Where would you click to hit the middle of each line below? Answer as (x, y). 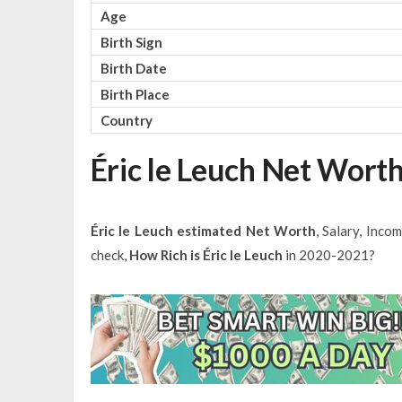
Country (126, 120)
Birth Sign (131, 42)
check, (109, 254)
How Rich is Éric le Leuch (205, 254)
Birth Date (133, 68)
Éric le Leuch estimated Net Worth (203, 230)
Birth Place (135, 94)
